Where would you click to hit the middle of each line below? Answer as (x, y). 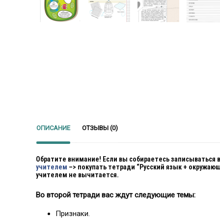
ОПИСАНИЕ (53, 128)
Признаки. (73, 214)
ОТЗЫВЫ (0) (100, 128)
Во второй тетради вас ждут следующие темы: (116, 195)
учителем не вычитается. (77, 175)
